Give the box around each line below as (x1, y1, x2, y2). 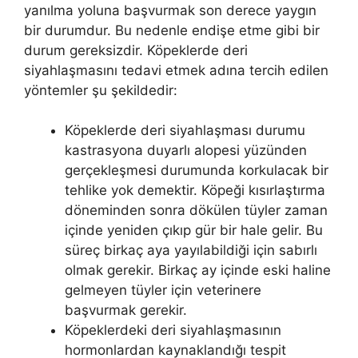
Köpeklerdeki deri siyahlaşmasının (65, 322, 281, 339)
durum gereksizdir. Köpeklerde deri (24, 42, 248, 58)
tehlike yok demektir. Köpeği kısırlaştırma (65, 182, 325, 199)
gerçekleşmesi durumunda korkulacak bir (65, 162, 328, 179)
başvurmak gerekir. (65, 302, 187, 319)
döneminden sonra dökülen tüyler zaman (65, 202, 328, 219)
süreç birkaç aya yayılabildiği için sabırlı (65, 242, 317, 259)
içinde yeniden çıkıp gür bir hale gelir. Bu (65, 222, 323, 239)
